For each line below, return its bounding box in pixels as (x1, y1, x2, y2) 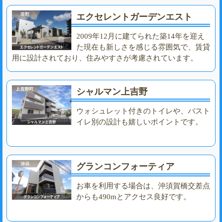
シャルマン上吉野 (76, 86, 148, 97)
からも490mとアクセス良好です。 (76, 192, 191, 201)
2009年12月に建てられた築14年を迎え (76, 32, 205, 40)
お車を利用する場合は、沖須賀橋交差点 (76, 181, 210, 190)
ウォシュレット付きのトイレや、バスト (76, 107, 210, 115)
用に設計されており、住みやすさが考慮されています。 (12, 54, 198, 62)
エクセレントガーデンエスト (76, 11, 192, 22)
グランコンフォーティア (76, 161, 174, 171)
